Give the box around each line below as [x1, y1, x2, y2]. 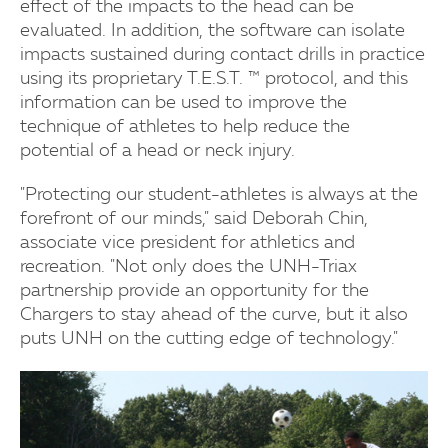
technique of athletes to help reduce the [20, 117, 350, 136]
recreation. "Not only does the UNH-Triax [20, 257, 357, 276]
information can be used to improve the [20, 93, 347, 112]
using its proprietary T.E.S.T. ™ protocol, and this [20, 69, 408, 88]
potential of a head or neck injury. [20, 141, 295, 160]
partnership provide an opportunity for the [20, 281, 369, 300]
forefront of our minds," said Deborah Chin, [20, 209, 368, 228]
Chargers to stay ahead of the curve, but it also [20, 305, 408, 324]
